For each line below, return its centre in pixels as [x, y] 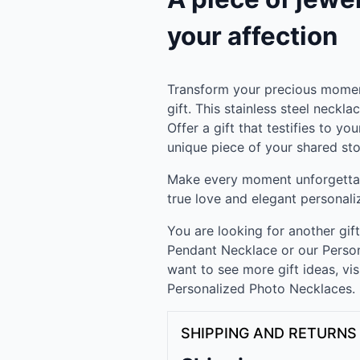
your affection [252, 37]
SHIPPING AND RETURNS [269, 333]
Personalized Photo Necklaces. [261, 289]
